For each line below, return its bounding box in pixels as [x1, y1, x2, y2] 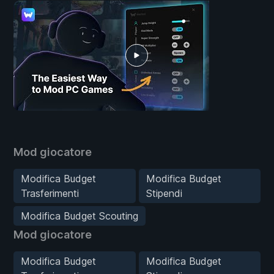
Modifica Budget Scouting [21, 209, 138, 222]
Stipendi [146, 187, 182, 199]
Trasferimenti [21, 187, 79, 199]
